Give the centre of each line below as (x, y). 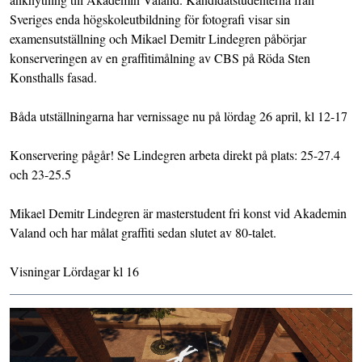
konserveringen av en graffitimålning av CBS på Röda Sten (160, 57)
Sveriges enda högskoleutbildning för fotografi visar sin (150, 19)
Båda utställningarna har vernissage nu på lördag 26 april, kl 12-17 (179, 116)
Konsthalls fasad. (53, 77)
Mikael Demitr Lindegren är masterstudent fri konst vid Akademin (178, 213)
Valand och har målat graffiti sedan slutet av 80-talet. (143, 232)
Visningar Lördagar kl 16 (74, 271)
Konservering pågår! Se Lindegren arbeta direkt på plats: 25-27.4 (175, 154)
